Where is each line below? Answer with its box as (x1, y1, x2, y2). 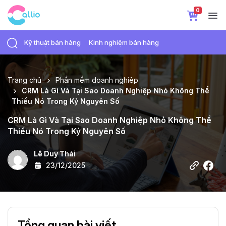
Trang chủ (8, 76, 41, 84)
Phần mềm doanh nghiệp (55, 76, 138, 84)
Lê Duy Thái (34, 149, 76, 158)
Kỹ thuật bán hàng (24, 38, 81, 46)
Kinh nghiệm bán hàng (89, 38, 159, 46)
